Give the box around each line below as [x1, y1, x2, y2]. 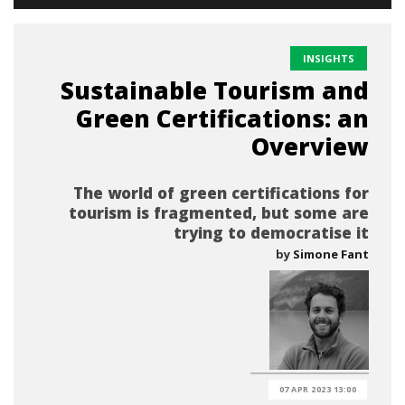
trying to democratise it [174, 222, 369, 243]
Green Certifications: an [76, 102, 369, 135]
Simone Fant [293, 246, 369, 262]
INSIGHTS [303, 52, 354, 65]
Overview [251, 130, 369, 163]
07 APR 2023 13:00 [278, 383, 356, 395]
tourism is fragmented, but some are [69, 202, 369, 223]
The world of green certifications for [73, 183, 369, 203]
